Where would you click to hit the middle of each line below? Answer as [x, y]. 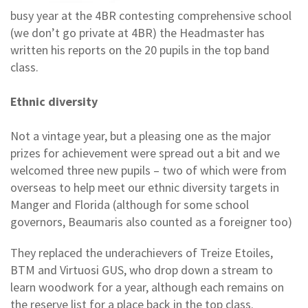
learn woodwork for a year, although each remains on [147, 287]
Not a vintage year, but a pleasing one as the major [141, 135]
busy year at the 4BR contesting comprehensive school [151, 15]
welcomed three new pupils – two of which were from [148, 170]
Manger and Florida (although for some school [130, 204]
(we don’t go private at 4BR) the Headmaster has [137, 32]
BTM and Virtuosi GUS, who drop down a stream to [142, 269]
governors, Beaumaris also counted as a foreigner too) [151, 221]
